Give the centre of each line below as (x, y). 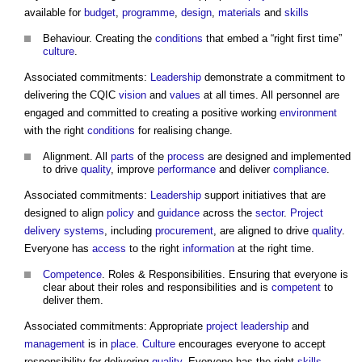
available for (54, 13)
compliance (300, 170)
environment (308, 113)
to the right (154, 249)
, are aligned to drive (263, 231)
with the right (56, 131)
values (185, 95)
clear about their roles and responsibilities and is (157, 288)
